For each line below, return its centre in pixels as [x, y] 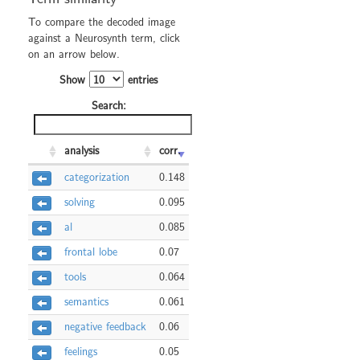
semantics [86, 302]
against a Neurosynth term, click [104, 38]
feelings [81, 352]
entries [141, 80]
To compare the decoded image [102, 22]
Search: [108, 106]
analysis [82, 151]
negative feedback [105, 327]
